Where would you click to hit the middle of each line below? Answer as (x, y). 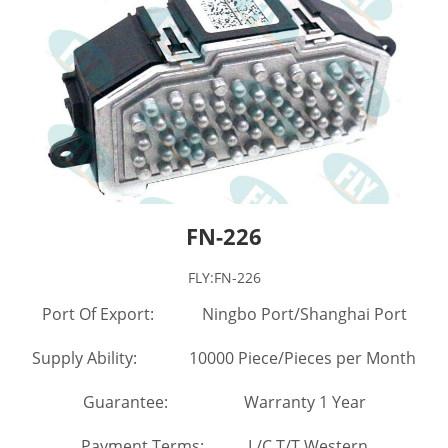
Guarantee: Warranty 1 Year (224, 401)
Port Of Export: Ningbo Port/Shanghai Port (224, 313)
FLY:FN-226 (224, 277)
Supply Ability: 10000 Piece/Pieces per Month (224, 357)
